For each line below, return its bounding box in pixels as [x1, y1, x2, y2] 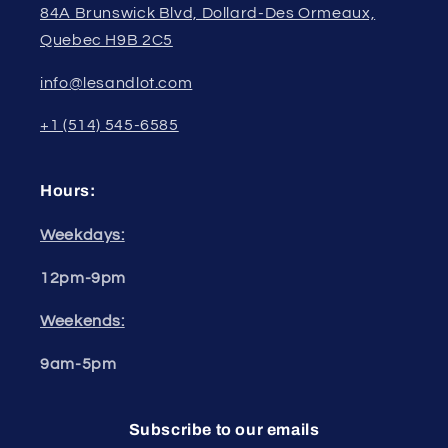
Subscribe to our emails [128, 420, 320, 438]
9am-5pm [40, 355, 117, 372]
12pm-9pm [40, 270, 127, 287]
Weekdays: [40, 227, 125, 244]
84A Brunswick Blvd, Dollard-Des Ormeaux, [40, 4, 376, 21]
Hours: [40, 182, 96, 200]
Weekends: [40, 312, 125, 329]
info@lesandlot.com [40, 74, 193, 91]
